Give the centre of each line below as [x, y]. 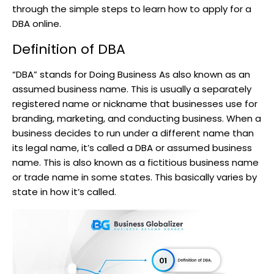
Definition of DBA [69, 50]
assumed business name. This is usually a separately [132, 89]
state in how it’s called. [64, 192]
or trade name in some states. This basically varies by [135, 177]
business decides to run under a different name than [133, 133]
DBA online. [37, 24]
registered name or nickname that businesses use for [135, 104]
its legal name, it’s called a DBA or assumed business [132, 148]
